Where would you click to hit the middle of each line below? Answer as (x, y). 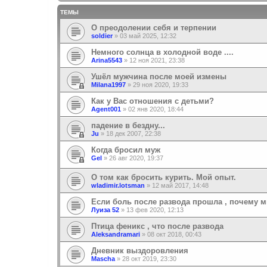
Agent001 (106, 109)
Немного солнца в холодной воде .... (162, 52)
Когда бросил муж (126, 150)
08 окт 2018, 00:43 (174, 235)
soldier (102, 35)
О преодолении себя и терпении (154, 27)
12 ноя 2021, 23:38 (157, 60)
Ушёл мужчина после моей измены (159, 76)
